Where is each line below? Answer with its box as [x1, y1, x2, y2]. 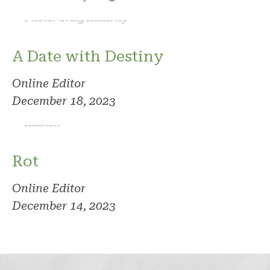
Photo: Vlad [24, 107, 80, 119]
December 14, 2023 [12, 199, 116, 213]
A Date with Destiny [12, 47, 164, 66]
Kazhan [24, 116, 60, 128]
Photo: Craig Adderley [24, 11, 127, 24]
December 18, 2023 [12, 94, 116, 108]
